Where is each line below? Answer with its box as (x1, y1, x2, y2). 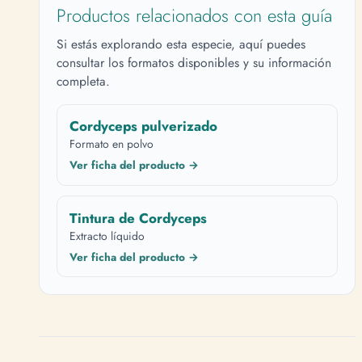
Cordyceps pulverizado (69, 116, 217, 137)
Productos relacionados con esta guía (57, 2, 333, 29)
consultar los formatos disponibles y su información (57, 53, 332, 72)
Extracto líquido (69, 227, 145, 244)
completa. (57, 71, 111, 90)
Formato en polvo (69, 136, 154, 153)
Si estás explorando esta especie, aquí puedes (57, 34, 306, 53)
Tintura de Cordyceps (69, 208, 207, 228)
